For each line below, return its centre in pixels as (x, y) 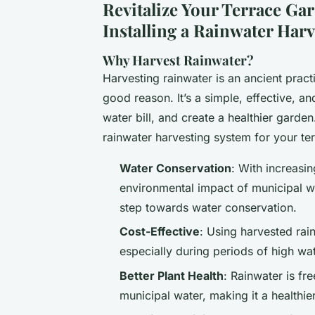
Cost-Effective (160, 232)
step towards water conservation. (208, 207)
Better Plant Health (172, 275)
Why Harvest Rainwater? (178, 60)
